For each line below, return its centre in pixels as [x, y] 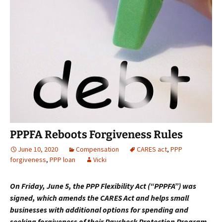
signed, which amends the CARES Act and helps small [99, 197]
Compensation [97, 149]
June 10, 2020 [38, 149]
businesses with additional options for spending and [99, 209]
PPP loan [62, 159]
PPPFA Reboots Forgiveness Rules [96, 134]
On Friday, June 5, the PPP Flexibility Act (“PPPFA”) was [103, 186]
